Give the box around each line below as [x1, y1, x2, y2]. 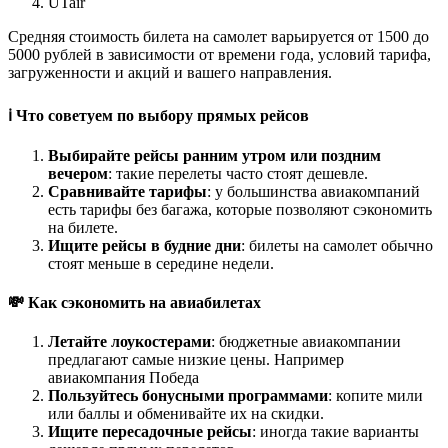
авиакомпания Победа [48, 369, 199, 387]
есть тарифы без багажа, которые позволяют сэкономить [48, 200, 432, 218]
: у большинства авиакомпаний [207, 182, 420, 200]
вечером [48, 164, 108, 182]
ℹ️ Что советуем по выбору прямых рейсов [8, 106, 309, 124]
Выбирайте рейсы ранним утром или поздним [48, 146, 381, 164]
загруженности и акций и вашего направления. [8, 64, 332, 82]
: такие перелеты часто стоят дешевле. [108, 164, 368, 182]
